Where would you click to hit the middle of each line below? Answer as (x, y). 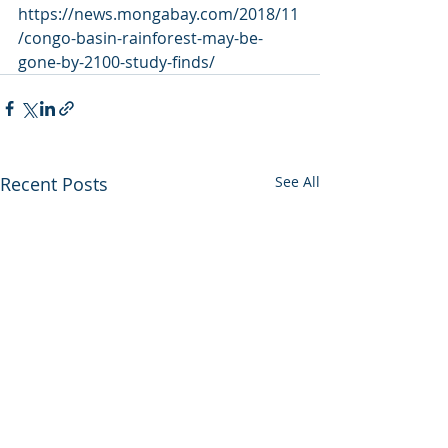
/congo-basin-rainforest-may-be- (140, 38)
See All (297, 181)
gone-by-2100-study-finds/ (116, 62)
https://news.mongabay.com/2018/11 (158, 14)
